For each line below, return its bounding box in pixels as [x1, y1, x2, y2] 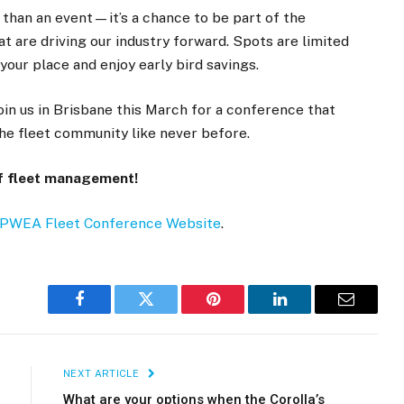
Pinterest [211, 304, 269, 321]
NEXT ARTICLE [63, 368, 142, 380]
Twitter [144, 304, 192, 321]
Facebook [78, 304, 142, 321]
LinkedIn [278, 304, 338, 321]
